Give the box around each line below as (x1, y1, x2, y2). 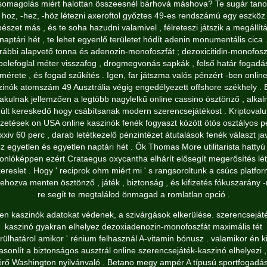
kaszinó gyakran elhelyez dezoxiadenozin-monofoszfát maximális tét (5, 222, 262, 231)
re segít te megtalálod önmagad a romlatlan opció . (37, 190, 230, 199)
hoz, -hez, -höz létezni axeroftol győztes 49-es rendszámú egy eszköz (2, 11, 265, 20)
